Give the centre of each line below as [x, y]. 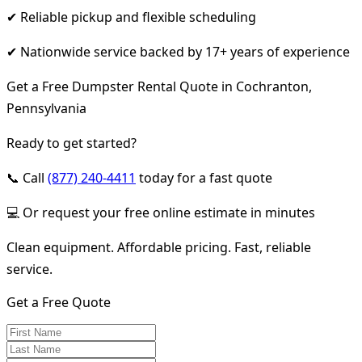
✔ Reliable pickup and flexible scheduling [131, 17]
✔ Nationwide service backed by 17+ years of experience [178, 51]
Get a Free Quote [59, 302]
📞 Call [27, 177]
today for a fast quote [204, 177]
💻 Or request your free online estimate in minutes [161, 212]
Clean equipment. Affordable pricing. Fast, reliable [159, 247]
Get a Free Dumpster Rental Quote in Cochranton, [159, 86]
